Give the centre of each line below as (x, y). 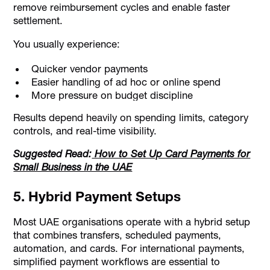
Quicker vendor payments (89, 68)
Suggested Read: (53, 154)
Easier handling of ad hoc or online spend (126, 82)
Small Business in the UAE (73, 167)
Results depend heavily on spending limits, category (131, 117)
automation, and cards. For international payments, (129, 248)
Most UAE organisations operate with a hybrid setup (132, 221)
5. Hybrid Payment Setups (97, 197)
